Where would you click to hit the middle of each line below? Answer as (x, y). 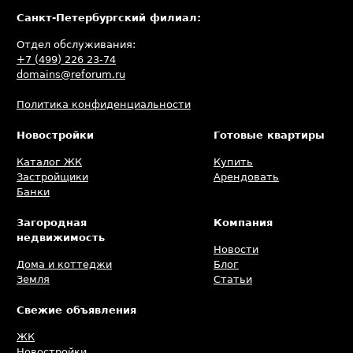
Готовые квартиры (269, 135)
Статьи (233, 279)
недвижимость (61, 238)
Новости (236, 249)
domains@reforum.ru (71, 74)
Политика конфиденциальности (104, 104)
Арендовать (246, 177)
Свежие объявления (76, 310)
